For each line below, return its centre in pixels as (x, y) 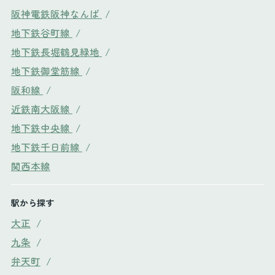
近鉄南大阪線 (41, 108)
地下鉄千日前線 (46, 146)
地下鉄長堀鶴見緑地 (56, 51)
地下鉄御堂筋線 (46, 70)
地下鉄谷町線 (41, 32)
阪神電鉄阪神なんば (56, 13)
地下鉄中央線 (41, 127)
